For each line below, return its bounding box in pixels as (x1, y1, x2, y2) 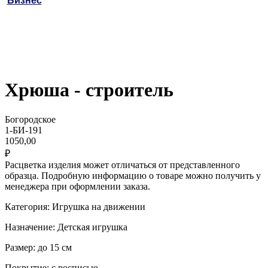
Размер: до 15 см (5, 242, 72, 252)
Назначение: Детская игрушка (5, 221, 127, 232)
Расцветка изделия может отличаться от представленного (5, 159, 240, 170)
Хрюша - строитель (5, 79, 173, 101)
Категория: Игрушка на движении (5, 201, 145, 212)
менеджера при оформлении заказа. (5, 181, 150, 191)
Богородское (5, 114, 56, 124)
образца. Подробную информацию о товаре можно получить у (5, 170, 261, 181)
